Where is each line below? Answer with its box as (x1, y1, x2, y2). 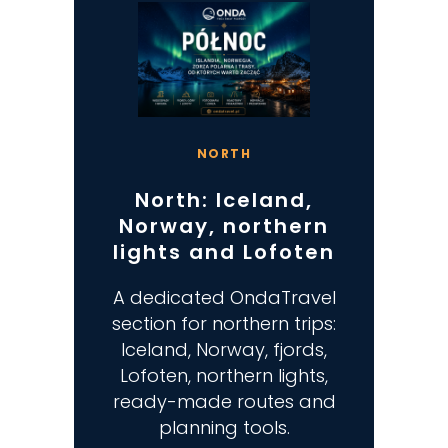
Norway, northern (119, 211, 329, 240)
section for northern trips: (112, 310, 336, 336)
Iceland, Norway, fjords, (121, 336, 327, 362)
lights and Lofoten (113, 237, 335, 266)
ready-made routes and (112, 388, 336, 414)
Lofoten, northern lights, (120, 362, 328, 388)
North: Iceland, (135, 185, 313, 214)
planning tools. (158, 414, 290, 440)
